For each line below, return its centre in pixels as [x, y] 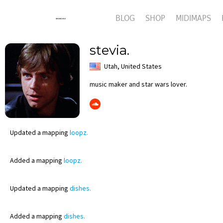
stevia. [110, 50]
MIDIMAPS [193, 19]
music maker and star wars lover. [138, 84]
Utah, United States [133, 66]
